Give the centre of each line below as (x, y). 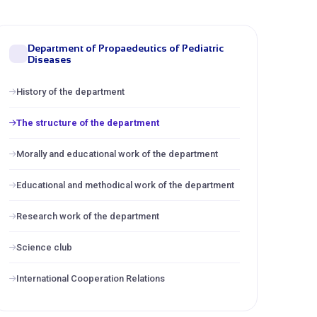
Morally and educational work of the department (117, 154)
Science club (44, 247)
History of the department (70, 92)
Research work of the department (88, 216)
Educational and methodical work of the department (125, 185)
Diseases (50, 59)
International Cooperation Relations (91, 278)
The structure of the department (88, 123)
